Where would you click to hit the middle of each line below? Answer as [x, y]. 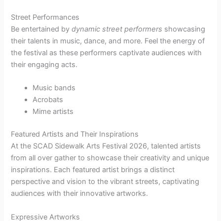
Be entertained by [41, 29]
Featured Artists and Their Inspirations [75, 134]
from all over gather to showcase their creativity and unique [110, 158]
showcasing [184, 29]
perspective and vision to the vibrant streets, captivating [105, 182]
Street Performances [45, 18]
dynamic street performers [117, 29]
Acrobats [48, 100]
